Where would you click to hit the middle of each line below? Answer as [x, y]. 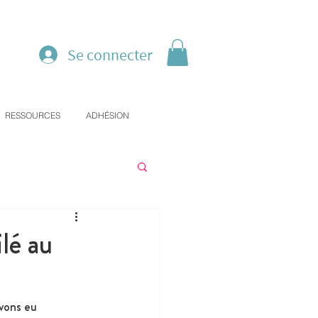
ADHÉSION [108, 116]
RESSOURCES [33, 116]
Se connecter [110, 55]
